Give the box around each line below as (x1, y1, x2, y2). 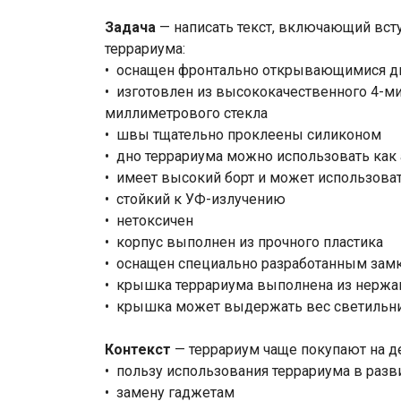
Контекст (105, 341, 171, 359)
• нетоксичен (105, 212, 193, 230)
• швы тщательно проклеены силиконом (105, 126, 381, 144)
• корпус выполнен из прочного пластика (105, 234, 383, 252)
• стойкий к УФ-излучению (105, 191, 286, 209)
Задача (105, 19, 156, 37)
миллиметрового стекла (105, 105, 268, 123)
